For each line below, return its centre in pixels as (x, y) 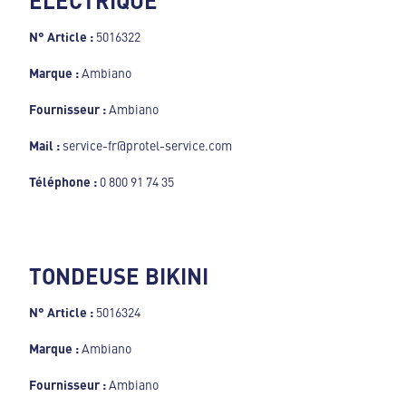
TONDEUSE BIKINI (119, 275)
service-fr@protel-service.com (146, 145)
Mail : (44, 145)
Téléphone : (64, 181)
